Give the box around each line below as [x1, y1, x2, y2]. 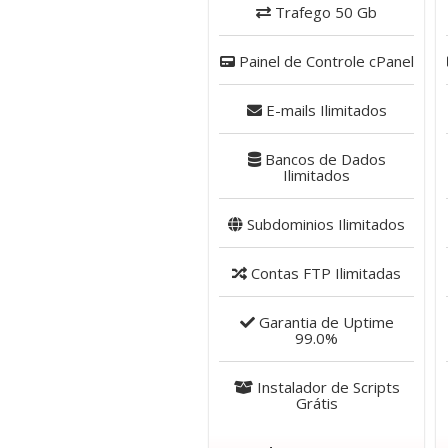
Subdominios [243, 214, 334, 234]
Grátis [295, 393, 338, 413]
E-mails [261, 100, 316, 120]
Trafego [271, 2, 331, 22]
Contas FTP [247, 263, 331, 283]
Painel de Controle [234, 51, 365, 71]
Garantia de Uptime [254, 312, 394, 332]
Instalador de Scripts [252, 377, 400, 397]
